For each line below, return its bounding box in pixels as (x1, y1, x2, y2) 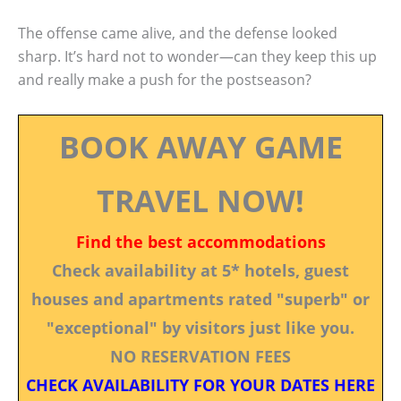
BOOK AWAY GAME (58, 125, 343, 167)
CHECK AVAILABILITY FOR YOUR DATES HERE (26, 373, 375, 396)
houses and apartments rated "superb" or (31, 287, 370, 310)
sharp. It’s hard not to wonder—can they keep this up (18, 47, 377, 67)
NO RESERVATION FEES (110, 345, 291, 367)
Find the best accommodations (75, 230, 326, 252)
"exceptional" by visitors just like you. (47, 316, 354, 338)
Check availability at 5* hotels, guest (52, 259, 349, 281)
